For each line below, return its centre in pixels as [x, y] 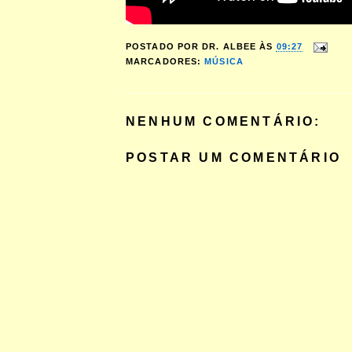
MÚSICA [224, 61]
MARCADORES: [165, 61]
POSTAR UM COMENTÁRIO [233, 158]
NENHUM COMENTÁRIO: [224, 121]
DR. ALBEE [229, 47]
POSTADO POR [164, 47]
